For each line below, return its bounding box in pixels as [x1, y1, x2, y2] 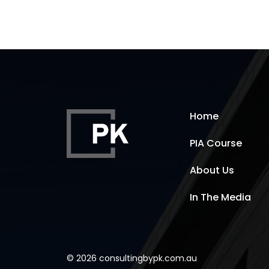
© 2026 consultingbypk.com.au [66, 252, 197, 264]
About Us [190, 163, 235, 177]
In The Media [190, 190, 252, 204]
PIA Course [190, 136, 243, 150]
